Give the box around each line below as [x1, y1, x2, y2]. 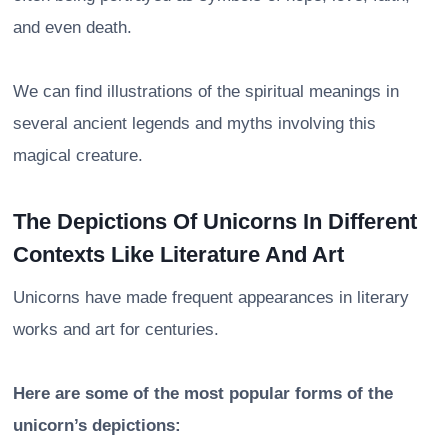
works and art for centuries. [13, 319, 219, 339]
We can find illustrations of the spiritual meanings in [13, 81, 399, 101]
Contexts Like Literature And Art [13, 241, 344, 267]
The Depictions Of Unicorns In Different [13, 208, 417, 234]
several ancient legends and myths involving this [13, 113, 376, 133]
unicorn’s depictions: [13, 415, 181, 435]
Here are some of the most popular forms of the [13, 383, 393, 403]
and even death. [13, 17, 132, 37]
